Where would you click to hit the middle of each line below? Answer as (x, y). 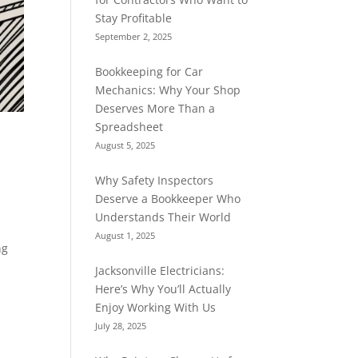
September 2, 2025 (134, 36)
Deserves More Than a (155, 108)
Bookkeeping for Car (149, 72)
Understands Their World (163, 217)
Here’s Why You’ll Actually (163, 289)
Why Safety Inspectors (155, 180)
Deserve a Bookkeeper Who (168, 199)
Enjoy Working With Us (156, 307)
